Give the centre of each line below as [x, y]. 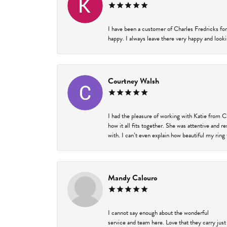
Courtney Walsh [134, 81]
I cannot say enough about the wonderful [158, 213]
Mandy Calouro [133, 178]
